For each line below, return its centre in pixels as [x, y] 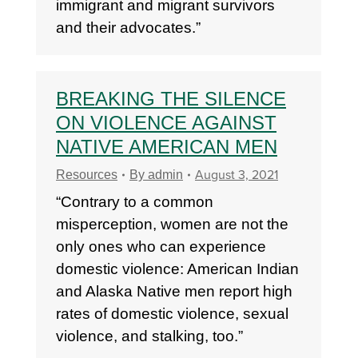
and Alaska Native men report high [174, 291]
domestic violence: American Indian [177, 269]
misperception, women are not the [172, 224]
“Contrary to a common [135, 202]
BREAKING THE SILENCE [171, 99]
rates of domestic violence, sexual [172, 314]
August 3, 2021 [237, 175]
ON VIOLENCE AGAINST [166, 123]
